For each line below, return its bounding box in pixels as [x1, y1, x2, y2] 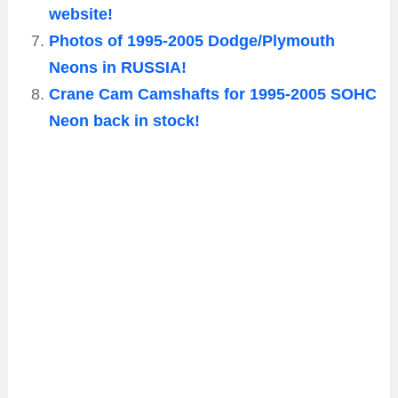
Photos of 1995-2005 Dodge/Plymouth [49, 32, 335, 51]
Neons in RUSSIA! [49, 59, 187, 77]
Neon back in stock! [49, 112, 200, 131]
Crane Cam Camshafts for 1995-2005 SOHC [49, 85, 377, 104]
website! [49, 5, 113, 24]
